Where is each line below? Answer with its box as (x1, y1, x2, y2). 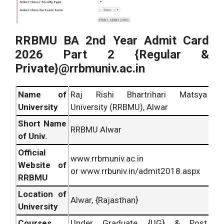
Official (18, 147, 45, 157)
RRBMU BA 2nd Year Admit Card (15, 33, 209, 47)
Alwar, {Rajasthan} (70, 194, 138, 205)
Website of (18, 159, 66, 170)
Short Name (18, 118, 66, 128)
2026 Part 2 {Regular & (15, 47, 209, 61)
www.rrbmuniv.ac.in (70, 153, 143, 163)
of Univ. (18, 130, 47, 141)
